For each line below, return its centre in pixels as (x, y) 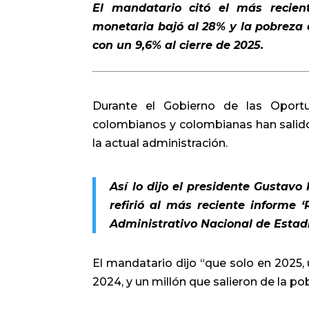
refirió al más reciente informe (206, 205)
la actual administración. (160, 143)
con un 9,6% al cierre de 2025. (178, 45)
